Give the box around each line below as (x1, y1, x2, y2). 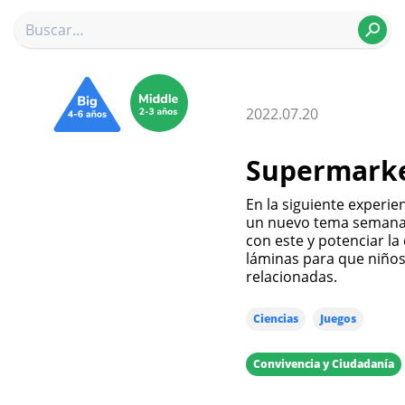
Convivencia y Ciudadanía (253, 356, 394, 372)
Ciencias (253, 311, 298, 326)
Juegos (320, 311, 356, 326)
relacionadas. (246, 267, 337, 287)
